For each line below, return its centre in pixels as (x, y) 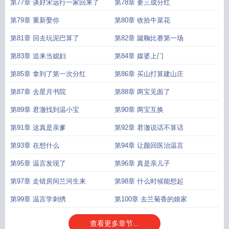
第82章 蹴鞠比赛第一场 (149, 38)
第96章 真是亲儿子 (142, 163)
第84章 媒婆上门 (139, 56)
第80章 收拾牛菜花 (142, 20)
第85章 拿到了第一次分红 (48, 74)
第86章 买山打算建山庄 (149, 74)
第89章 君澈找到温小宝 (45, 110)
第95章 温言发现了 (38, 163)
